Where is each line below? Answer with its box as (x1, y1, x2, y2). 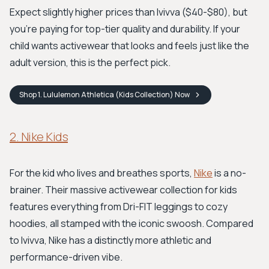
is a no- (213, 166, 246, 180)
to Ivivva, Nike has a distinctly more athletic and (10, 234, 211, 247)
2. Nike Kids (10, 128, 68, 145)
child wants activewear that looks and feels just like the (10, 39, 249, 52)
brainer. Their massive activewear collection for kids (10, 183, 237, 196)
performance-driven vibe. (10, 250, 122, 264)
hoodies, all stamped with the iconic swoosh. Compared (10, 217, 253, 230)
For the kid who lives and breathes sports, (10, 166, 194, 180)
